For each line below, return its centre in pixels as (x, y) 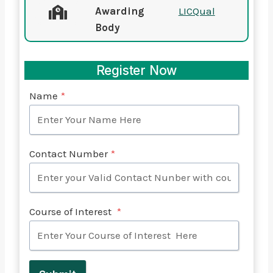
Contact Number (69, 153)
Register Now (136, 70)
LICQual (197, 11)
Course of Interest (72, 211)
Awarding (119, 11)
